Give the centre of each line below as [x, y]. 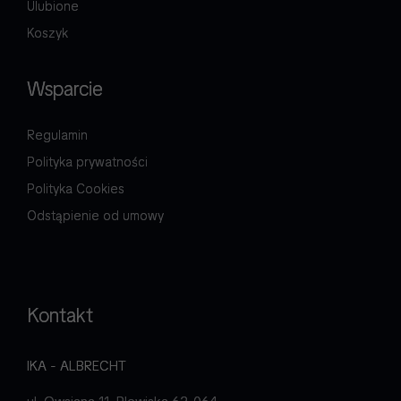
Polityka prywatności [87, 162]
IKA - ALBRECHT [77, 367]
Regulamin [57, 136]
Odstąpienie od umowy [95, 216]
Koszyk [47, 34]
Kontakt [60, 316]
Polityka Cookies [76, 189]
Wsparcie [65, 90]
